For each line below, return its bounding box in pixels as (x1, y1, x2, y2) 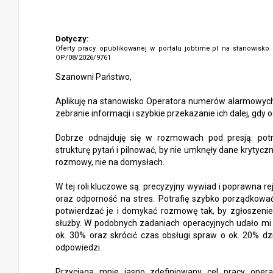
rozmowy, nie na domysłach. (55, 157, 165, 167)
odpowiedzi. (55, 243, 102, 252)
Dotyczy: (55, 34, 89, 43)
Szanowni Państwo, (55, 72, 132, 82)
